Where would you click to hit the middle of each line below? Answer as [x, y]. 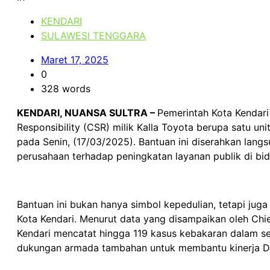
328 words [65, 88]
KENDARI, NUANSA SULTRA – [87, 112]
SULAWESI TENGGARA [93, 35]
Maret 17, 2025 [74, 59]
